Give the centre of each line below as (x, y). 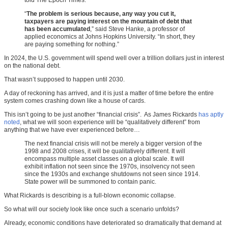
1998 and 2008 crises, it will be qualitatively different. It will (105, 151)
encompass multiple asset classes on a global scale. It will (104, 159)
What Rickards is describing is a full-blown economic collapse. (90, 196)
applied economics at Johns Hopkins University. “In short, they (110, 37)
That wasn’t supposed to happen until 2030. (64, 80)
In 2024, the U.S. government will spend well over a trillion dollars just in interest (114, 58)
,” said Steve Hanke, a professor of (137, 29)
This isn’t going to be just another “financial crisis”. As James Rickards (101, 115)
